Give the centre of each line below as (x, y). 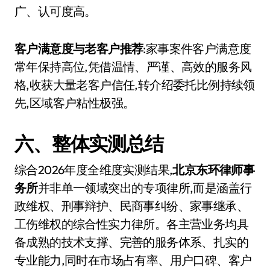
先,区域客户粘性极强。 (75, 103)
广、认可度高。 (55, 11)
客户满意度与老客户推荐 (79, 49)
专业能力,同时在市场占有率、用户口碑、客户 (133, 260)
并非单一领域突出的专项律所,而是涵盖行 (145, 188)
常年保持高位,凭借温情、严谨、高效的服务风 (133, 67)
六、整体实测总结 (89, 143)
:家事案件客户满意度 (197, 49)
